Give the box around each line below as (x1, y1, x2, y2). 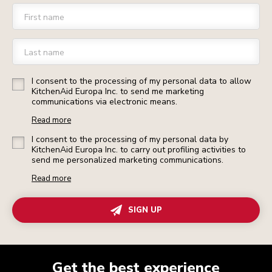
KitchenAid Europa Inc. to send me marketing (32, 86, 204, 98)
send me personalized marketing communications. (32, 154, 223, 166)
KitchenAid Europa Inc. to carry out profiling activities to (32, 144, 246, 156)
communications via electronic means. (32, 96, 177, 108)
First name (24, 12, 64, 24)
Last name (24, 47, 64, 59)
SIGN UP (127, 205, 162, 216)
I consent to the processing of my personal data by (32, 134, 228, 146)
